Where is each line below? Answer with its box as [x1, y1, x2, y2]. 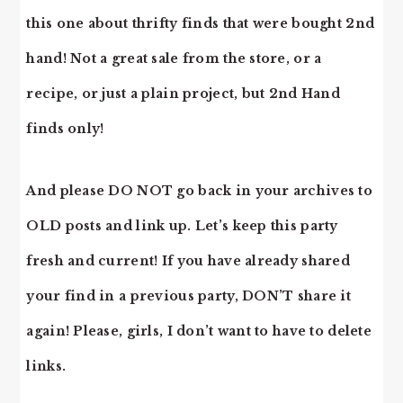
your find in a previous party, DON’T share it [26, 288, 351, 304]
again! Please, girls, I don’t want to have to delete [26, 323, 372, 339]
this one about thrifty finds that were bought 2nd [26, 15, 375, 31]
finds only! [26, 121, 104, 137]
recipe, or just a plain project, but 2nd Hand [26, 85, 340, 102]
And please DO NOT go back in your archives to [26, 183, 372, 199]
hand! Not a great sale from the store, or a [26, 50, 322, 67]
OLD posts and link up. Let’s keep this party [26, 218, 338, 234]
